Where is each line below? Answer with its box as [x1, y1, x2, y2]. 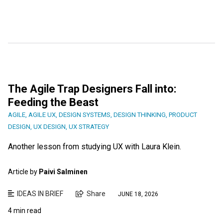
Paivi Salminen [39, 167, 88, 176]
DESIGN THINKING [113, 111, 166, 118]
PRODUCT [169, 111, 197, 118]
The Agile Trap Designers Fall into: [8, 82, 176, 95]
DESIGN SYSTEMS [59, 111, 111, 118]
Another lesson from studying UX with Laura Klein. [8, 141, 181, 151]
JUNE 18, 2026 [118, 191, 158, 198]
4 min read [8, 206, 41, 215]
